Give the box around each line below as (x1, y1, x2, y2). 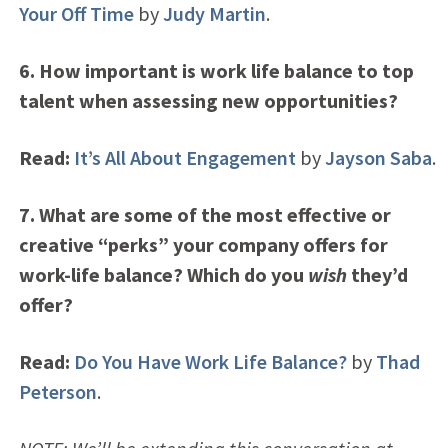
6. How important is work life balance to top (18, 57, 414, 83)
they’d (346, 261, 408, 287)
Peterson (18, 378, 97, 404)
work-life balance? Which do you (18, 261, 308, 287)
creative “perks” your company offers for (18, 231, 388, 257)
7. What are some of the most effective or (18, 201, 391, 227)
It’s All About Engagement (73, 144, 296, 170)
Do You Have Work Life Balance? (73, 348, 347, 374)
